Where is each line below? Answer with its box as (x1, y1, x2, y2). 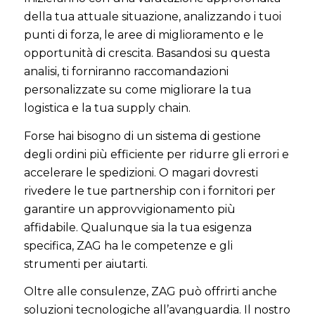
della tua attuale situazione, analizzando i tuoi (23, 10, 281, 24)
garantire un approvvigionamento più (23, 202, 236, 216)
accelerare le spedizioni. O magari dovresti (23, 165, 258, 179)
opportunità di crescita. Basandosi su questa (23, 46, 270, 60)
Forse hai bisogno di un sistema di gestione (23, 129, 261, 143)
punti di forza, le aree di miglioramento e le (23, 28, 264, 42)
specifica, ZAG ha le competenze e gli (23, 238, 233, 252)
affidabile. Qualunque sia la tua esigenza (23, 220, 252, 234)
